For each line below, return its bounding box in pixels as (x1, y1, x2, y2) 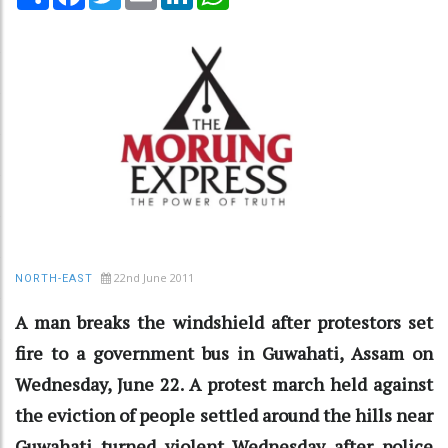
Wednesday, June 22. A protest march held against (15, 371, 433, 396)
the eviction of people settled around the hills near (15, 402, 433, 427)
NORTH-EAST (15, 271, 93, 285)
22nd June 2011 (114, 269, 194, 285)
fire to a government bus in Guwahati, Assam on (15, 340, 433, 365)
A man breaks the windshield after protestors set (15, 309, 433, 334)
